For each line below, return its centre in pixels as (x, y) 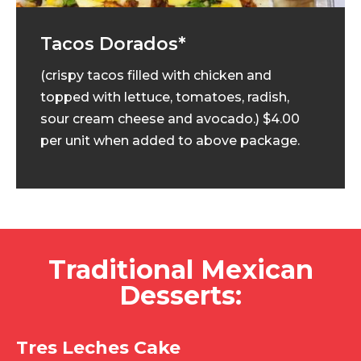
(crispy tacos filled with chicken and (156, 75)
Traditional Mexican (180, 270)
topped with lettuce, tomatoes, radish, (165, 97)
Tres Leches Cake (98, 348)
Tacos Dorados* (113, 44)
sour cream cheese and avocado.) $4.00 (170, 119)
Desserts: (180, 295)
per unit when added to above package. (170, 141)
